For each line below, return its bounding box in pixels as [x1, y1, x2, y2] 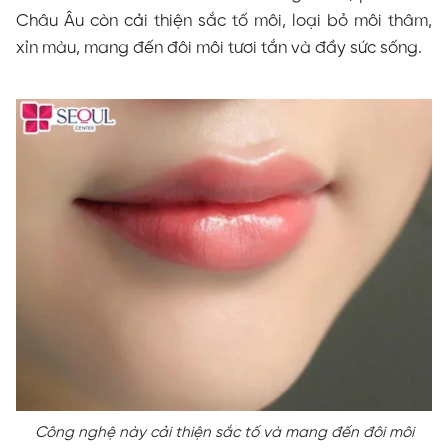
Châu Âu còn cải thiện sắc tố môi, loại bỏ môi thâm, [16, 11, 432, 30]
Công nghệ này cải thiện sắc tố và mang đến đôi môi [34, 424, 414, 441]
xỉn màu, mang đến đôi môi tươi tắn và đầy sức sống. [16, 38, 422, 57]
